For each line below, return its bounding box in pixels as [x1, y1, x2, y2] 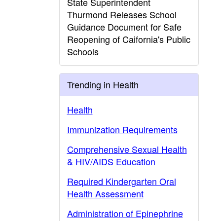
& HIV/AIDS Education [67, 155, 155, 168]
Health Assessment [67, 187, 144, 200]
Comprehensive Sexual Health [67, 143, 187, 155]
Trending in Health [67, 78, 139, 91]
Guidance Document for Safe [67, 20, 182, 33]
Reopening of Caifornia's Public [67, 33, 190, 45]
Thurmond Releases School [67, 8, 177, 21]
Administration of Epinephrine [67, 207, 183, 220]
